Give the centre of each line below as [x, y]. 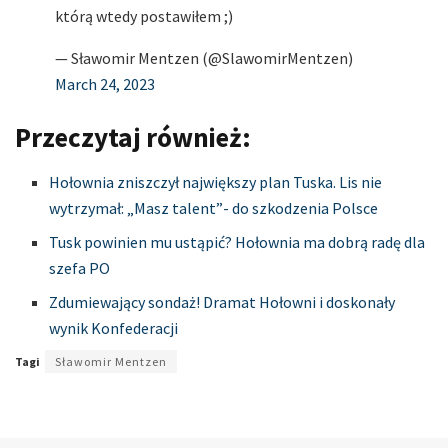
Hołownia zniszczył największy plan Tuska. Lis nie [216, 181]
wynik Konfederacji [114, 327]
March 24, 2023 [105, 83]
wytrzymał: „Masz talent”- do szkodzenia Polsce [214, 207]
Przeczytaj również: [133, 137]
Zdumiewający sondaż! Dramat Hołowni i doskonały [222, 301]
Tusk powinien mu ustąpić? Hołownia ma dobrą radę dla [237, 241]
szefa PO [80, 267]
